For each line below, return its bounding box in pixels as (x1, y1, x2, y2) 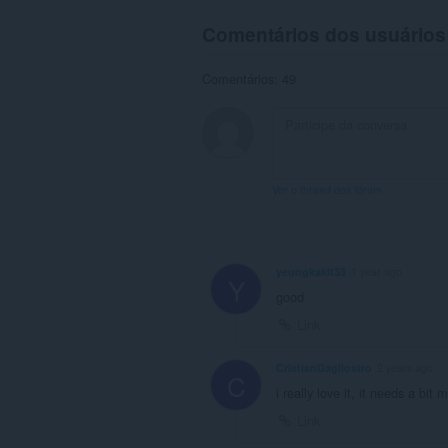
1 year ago (351, 263, 402, 279)
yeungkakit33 (276, 263, 346, 279)
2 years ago (377, 359, 433, 375)
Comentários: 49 (202, 69, 296, 89)
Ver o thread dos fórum (272, 182, 382, 198)
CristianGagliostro (276, 359, 372, 375)
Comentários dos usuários (202, 19, 446, 48)
